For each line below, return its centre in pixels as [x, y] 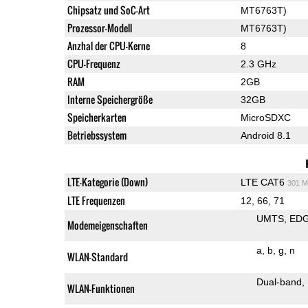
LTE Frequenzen [96, 200]
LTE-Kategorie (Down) [107, 181]
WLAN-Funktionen [101, 288]
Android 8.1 [265, 135]
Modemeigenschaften [107, 225]
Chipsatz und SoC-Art [108, 10]
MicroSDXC [265, 117]
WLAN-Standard [97, 256]
